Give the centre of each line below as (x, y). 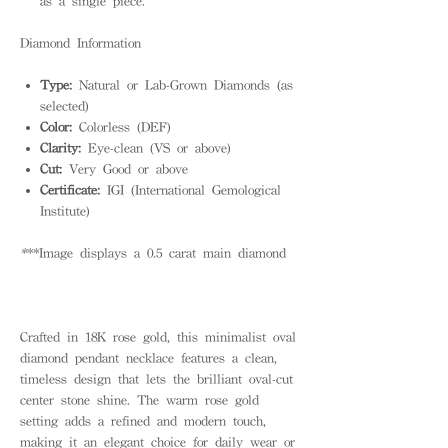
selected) (64, 105)
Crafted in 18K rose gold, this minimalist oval (158, 336)
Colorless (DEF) (121, 126)
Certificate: (70, 189)
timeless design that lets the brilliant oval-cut (156, 378)
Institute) (65, 210)
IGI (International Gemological (190, 189)
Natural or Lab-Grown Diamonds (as (182, 84)
